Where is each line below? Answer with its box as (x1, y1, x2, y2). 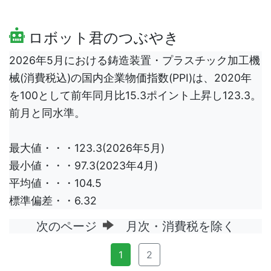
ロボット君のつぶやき (25, 29, 179, 47)
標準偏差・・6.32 (9, 194, 97, 207)
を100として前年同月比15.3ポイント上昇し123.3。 (9, 89, 261, 102)
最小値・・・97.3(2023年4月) (9, 159, 158, 172)
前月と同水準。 (9, 106, 85, 120)
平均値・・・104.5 (9, 177, 102, 190)
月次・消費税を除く (114, 219, 235, 234)
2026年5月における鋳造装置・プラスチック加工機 (9, 54, 260, 67)
